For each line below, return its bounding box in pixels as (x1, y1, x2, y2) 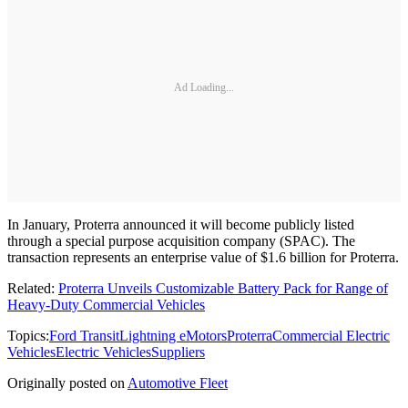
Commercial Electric (272, 327, 390, 343)
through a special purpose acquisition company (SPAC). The (7, 232, 355, 249)
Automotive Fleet (127, 374, 228, 391)
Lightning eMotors (119, 327, 227, 343)
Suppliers (151, 343, 205, 360)
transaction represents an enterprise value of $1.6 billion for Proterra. (7, 249, 399, 265)
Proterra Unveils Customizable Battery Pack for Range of (58, 280, 388, 296)
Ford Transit (49, 327, 119, 343)
